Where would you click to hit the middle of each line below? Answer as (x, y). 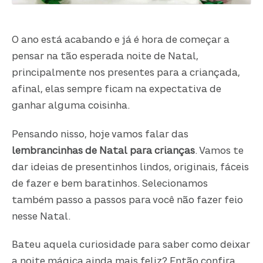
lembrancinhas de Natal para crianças (104, 151)
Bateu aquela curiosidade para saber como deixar (131, 245)
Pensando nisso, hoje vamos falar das (100, 135)
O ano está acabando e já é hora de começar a (121, 41)
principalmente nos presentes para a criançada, (126, 74)
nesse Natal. (43, 217)
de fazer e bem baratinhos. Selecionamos (110, 184)
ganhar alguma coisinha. (71, 107)
